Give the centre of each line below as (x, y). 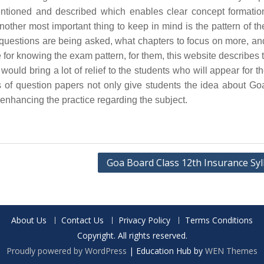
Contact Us (82, 220)
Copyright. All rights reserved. (132, 235)
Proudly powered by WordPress (67, 251)
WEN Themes (231, 251)
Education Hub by (171, 251)
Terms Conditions (219, 220)
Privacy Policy (144, 220)
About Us (29, 220)
